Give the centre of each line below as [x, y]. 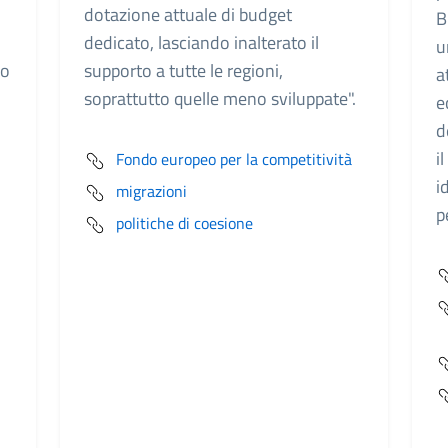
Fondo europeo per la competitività [234, 159]
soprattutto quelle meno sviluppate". [220, 98]
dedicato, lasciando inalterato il [201, 42]
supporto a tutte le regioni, [183, 70]
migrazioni [151, 191]
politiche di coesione [184, 223]
